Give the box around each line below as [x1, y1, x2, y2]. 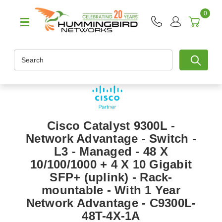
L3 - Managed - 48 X [54, 145, 168, 159]
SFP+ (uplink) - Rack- [50, 170, 172, 184]
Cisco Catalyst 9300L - [47, 119, 175, 133]
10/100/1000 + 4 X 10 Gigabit [30, 158, 192, 171]
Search [14, 51, 36, 59]
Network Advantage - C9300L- [26, 196, 196, 210]
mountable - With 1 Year [42, 183, 180, 197]
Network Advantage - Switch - [26, 132, 196, 146]
